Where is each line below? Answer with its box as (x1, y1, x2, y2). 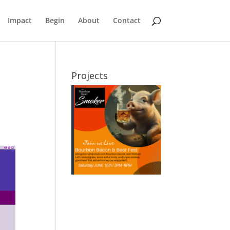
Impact (7, 15, 32, 25)
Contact (112, 15, 141, 25)
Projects (71, 69, 108, 82)
